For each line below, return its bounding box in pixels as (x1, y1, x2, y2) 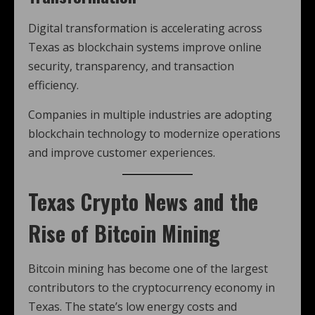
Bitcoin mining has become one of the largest (28, 261, 268, 276)
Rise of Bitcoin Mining (28, 217, 220, 249)
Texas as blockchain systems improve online (28, 39, 262, 55)
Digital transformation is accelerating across (28, 20, 262, 36)
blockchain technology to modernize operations (28, 126, 281, 141)
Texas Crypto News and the (28, 186, 258, 217)
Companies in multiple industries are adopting (28, 107, 272, 122)
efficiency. (28, 77, 79, 93)
